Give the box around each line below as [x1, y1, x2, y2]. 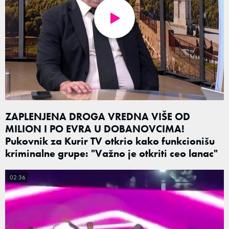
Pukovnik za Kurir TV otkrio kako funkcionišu [5, 134, 215, 148]
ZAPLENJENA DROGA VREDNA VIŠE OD [5, 109, 190, 123]
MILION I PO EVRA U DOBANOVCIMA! [5, 122, 185, 135]
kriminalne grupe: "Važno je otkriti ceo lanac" [5, 146, 218, 160]
